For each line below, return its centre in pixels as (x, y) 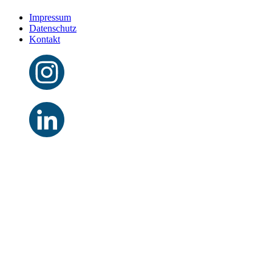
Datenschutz (53, 29)
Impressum (50, 18)
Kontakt (45, 39)
